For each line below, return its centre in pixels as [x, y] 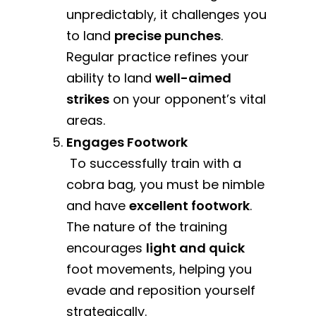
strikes [88, 99]
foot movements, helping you [159, 269]
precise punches [168, 35]
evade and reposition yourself [161, 290]
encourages [107, 248]
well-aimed [194, 78]
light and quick [196, 248]
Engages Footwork [127, 142]
